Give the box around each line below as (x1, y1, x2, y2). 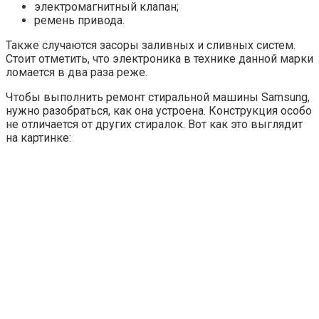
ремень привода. (34, 13, 125, 27)
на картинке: (6, 130, 71, 145)
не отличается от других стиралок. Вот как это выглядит (6, 117, 303, 131)
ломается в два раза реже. (6, 65, 147, 79)
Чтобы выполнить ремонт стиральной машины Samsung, (6, 90, 310, 104)
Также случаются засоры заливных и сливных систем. (6, 38, 296, 52)
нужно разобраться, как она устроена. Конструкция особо (6, 103, 312, 117)
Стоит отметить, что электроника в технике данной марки (6, 51, 313, 66)
